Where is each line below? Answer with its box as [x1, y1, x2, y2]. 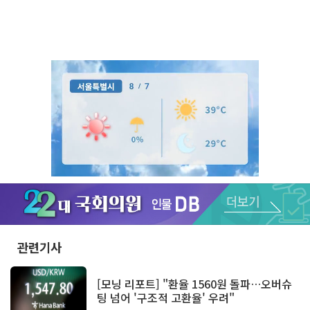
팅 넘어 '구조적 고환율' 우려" [97, 289, 235, 307]
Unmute [211, 208, 241, 221]
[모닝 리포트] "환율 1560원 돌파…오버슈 [97, 275, 292, 293]
